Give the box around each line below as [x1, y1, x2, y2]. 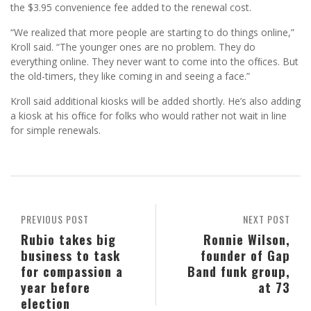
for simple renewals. [10, 123, 101, 137]
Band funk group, [187, 261, 290, 280]
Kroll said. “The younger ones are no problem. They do [10, 40, 255, 53]
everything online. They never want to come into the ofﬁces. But [10, 54, 299, 68]
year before [21, 277, 90, 296]
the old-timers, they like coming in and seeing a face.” [10, 69, 250, 83]
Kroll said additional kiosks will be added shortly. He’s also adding [10, 94, 301, 108]
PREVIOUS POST [21, 211, 89, 226]
